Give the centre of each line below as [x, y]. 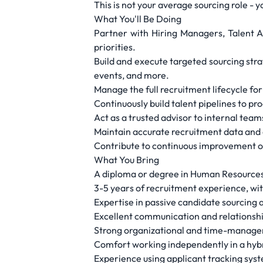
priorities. [115, 47]
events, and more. [131, 75]
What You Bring [127, 160]
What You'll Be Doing [138, 19]
